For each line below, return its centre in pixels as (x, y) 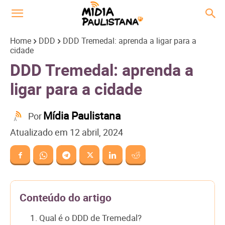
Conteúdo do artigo (66, 197)
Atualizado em (39, 132)
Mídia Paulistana (82, 116)
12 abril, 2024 (96, 132)
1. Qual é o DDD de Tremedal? (86, 217)
